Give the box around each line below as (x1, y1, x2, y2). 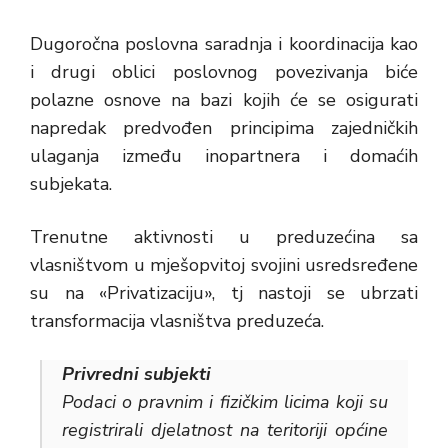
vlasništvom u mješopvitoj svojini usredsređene (30, 253, 418, 277)
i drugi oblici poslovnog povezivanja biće (30, 60, 418, 84)
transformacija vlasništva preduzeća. (30, 309, 324, 333)
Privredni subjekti (62, 362, 211, 386)
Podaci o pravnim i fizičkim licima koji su (62, 390, 388, 414)
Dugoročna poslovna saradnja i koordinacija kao (30, 32, 418, 56)
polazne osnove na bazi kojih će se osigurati (30, 88, 418, 112)
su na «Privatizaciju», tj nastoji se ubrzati (30, 281, 418, 305)
